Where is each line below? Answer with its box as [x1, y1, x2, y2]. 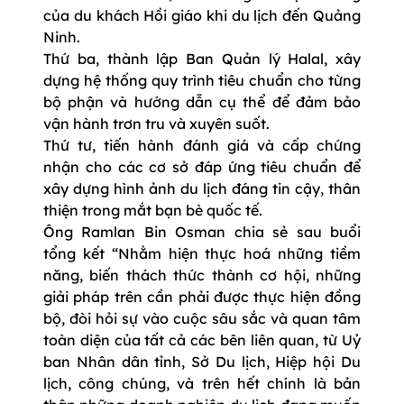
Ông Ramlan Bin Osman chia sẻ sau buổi [43, 222, 361, 241]
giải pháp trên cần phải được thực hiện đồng [43, 287, 361, 306]
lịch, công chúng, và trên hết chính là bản [43, 373, 361, 392]
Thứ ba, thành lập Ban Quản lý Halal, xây [43, 49, 361, 68]
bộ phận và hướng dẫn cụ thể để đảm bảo [43, 92, 361, 111]
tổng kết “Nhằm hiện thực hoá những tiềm [43, 243, 361, 262]
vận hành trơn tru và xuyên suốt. [43, 114, 270, 133]
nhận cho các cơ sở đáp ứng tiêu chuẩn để [43, 157, 361, 176]
